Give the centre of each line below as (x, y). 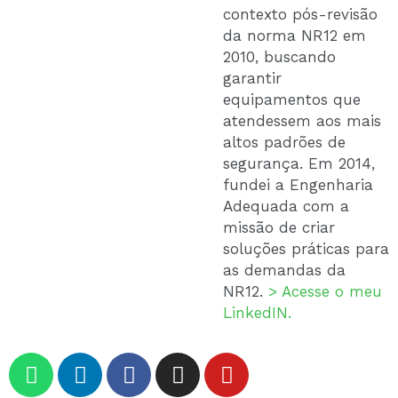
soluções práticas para (306, 248)
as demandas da (284, 270)
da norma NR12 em (295, 35)
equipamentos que (292, 99)
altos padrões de (284, 142)
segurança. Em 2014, (299, 163)
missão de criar (279, 227)
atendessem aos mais (302, 120)
